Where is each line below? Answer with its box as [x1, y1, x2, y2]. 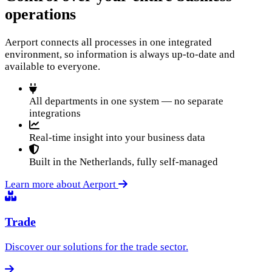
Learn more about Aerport [5, 178, 118, 191]
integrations [29, 107, 81, 120]
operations [5, 5, 76, 24]
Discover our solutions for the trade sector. [5, 240, 188, 253]
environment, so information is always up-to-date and [5, 49, 235, 61]
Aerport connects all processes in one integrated [5, 36, 212, 49]
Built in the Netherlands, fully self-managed [29, 156, 218, 168]
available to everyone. [5, 61, 100, 73]
